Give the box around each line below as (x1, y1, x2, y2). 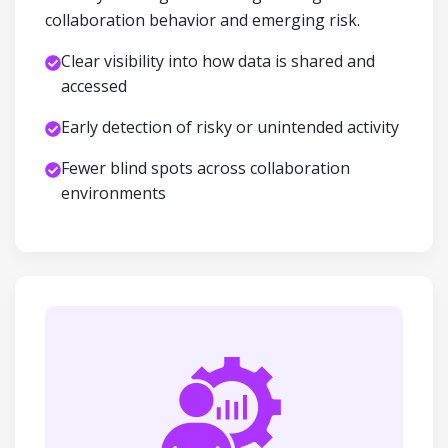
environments (61, 182, 166, 204)
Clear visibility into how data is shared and (61, 50, 375, 72)
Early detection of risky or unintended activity (61, 116, 399, 138)
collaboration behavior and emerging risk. (45, 9, 360, 31)
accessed (61, 75, 127, 97)
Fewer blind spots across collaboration (61, 157, 350, 179)
